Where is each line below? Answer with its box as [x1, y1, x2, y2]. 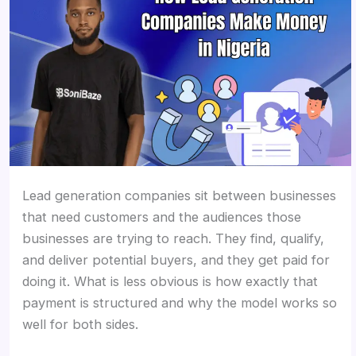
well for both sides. [22, 316, 139, 333]
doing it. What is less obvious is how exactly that [22, 273, 319, 290]
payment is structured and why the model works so [22, 295, 338, 311]
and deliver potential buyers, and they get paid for [22, 252, 331, 269]
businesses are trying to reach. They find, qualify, [22, 230, 325, 247]
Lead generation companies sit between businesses [22, 188, 337, 204]
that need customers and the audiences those [22, 209, 302, 226]
